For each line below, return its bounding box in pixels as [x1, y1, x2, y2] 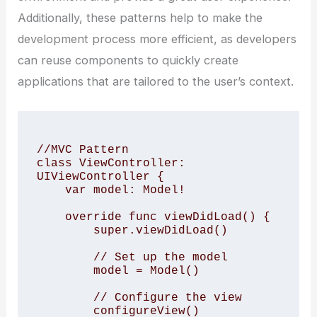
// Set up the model [36, 250, 93, 264]
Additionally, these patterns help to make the [18, 11, 263, 25]
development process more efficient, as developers [18, 32, 297, 47]
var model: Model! [36, 183, 65, 197]
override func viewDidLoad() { [36, 209, 65, 224]
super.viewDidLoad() [36, 223, 93, 237]
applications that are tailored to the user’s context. [18, 74, 294, 89]
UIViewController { [36, 169, 164, 183]
